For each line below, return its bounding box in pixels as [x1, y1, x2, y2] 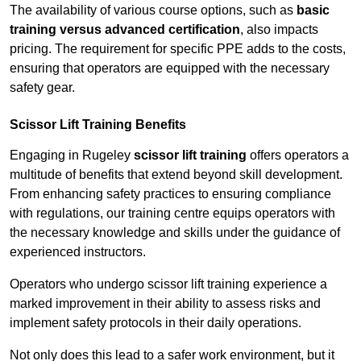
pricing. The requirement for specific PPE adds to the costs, [10, 42, 346, 56]
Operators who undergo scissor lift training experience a [10, 277, 327, 292]
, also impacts [240, 23, 318, 37]
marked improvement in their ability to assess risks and [10, 297, 321, 311]
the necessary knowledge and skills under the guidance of [10, 226, 340, 240]
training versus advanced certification [10, 23, 240, 37]
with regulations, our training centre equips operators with [10, 206, 335, 221]
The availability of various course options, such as [10, 3, 297, 18]
